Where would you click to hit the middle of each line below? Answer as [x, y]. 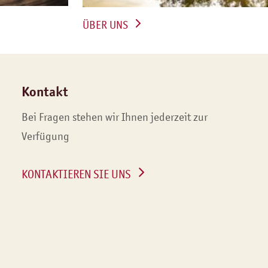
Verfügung [45, 137]
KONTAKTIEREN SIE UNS [76, 174]
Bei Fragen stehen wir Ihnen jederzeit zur [114, 118]
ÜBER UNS [105, 25]
